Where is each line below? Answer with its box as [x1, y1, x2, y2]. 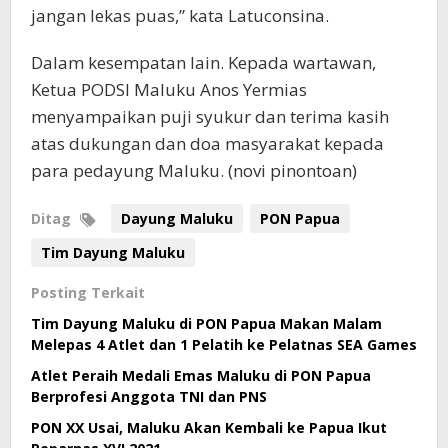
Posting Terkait [31, 283, 145, 303]
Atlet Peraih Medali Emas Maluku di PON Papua [31, 366, 371, 386]
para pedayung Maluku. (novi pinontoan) [31, 159, 357, 183]
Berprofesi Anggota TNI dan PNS [31, 387, 267, 407]
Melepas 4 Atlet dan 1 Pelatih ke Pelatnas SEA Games [31, 335, 417, 355]
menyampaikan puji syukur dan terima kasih [31, 105, 389, 129]
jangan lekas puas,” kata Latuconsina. [31, 4, 329, 28]
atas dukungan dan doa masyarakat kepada [31, 132, 384, 156]
